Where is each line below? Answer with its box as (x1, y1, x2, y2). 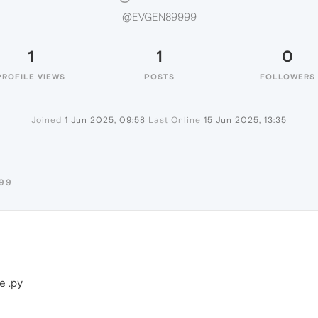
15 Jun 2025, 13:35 (204, 115, 287, 125)
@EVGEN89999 (121, 11, 197, 23)
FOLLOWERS (260, 72, 315, 81)
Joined (31, 115, 62, 125)
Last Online (148, 115, 201, 125)
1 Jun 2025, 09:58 (65, 115, 146, 125)
